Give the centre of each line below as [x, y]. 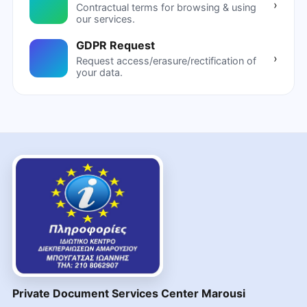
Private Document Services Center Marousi [128, 294]
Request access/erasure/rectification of [166, 61]
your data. [99, 73]
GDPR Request [115, 46]
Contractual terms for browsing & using [166, 8]
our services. [105, 19]
